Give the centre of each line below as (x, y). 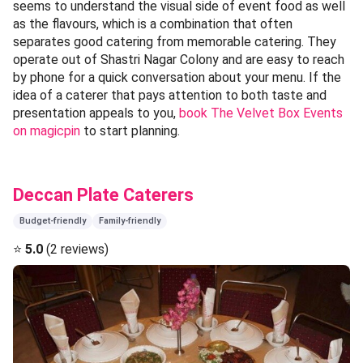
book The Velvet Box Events (261, 113)
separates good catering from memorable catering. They (175, 41)
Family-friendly (130, 220)
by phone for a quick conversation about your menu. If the (177, 77)
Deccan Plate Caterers (103, 194)
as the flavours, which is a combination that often (153, 23)
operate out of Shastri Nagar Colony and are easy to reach (179, 59)
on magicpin (47, 130)
